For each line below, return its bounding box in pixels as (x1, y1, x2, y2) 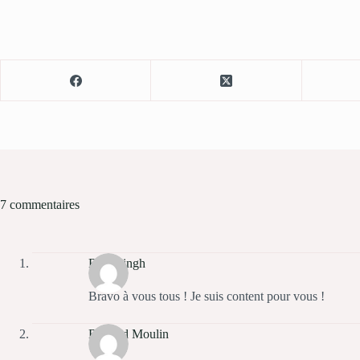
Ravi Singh (88, 256, 145, 270)
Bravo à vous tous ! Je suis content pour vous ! (88, 289, 325, 304)
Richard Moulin (88, 326, 169, 341)
